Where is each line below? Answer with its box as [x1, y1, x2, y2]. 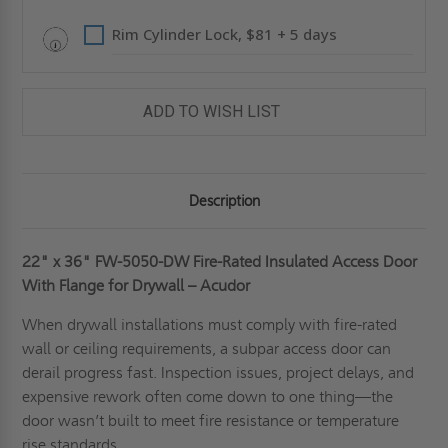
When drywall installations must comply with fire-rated [22, 315, 398, 335]
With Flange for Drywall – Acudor [22, 276, 251, 296]
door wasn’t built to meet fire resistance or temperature [22, 411, 400, 431]
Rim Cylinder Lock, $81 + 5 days [112, 24, 338, 45]
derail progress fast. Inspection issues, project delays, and [22, 363, 415, 383]
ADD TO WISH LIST [142, 102, 280, 122]
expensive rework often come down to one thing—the [22, 387, 394, 407]
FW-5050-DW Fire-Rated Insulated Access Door [95, 252, 418, 272]
